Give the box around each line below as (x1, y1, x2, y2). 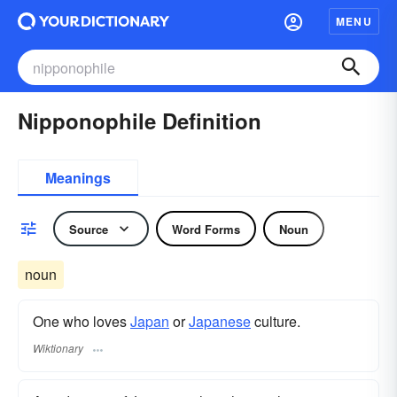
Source (69, 220, 108, 237)
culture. (251, 311, 300, 331)
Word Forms (172, 220, 240, 237)
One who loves (33, 311, 130, 331)
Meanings (45, 167, 111, 188)
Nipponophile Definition (18, 105, 261, 136)
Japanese (189, 311, 251, 331)
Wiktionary (33, 340, 83, 356)
